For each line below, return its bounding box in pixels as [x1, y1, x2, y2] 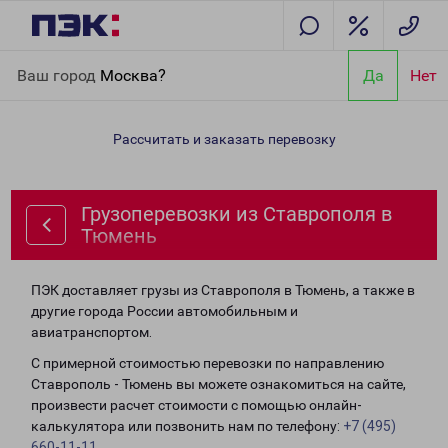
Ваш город [17, 65, 100, 85]
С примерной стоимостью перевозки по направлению [31, 355, 384, 371]
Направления [76, 54, 165, 70]
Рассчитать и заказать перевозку [112, 131, 336, 147]
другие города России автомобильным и [31, 303, 298, 319]
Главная [16, 54, 70, 70]
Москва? [100, 65, 166, 85]
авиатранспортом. [31, 324, 152, 340]
